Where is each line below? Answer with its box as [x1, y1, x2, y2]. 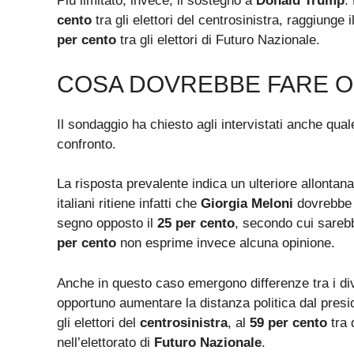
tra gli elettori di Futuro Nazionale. [116, 32, 320, 48]
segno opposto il [57, 216, 157, 232]
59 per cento [250, 314, 327, 330]
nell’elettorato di [57, 334, 154, 350]
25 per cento [157, 216, 235, 232]
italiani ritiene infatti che [57, 196, 201, 212]
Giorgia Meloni [201, 196, 293, 212]
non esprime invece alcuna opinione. [116, 235, 335, 251]
